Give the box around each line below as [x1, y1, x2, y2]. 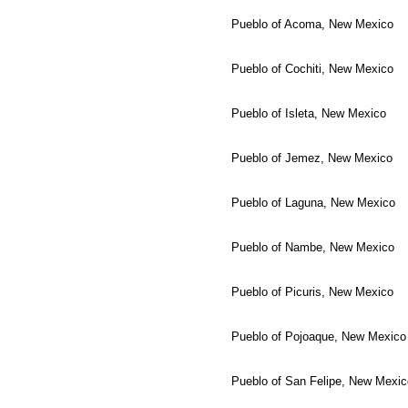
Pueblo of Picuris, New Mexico [231, 284, 393, 299]
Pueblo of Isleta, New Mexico [231, 106, 386, 120]
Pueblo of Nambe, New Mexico [231, 240, 394, 254]
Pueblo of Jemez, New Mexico [231, 150, 393, 165]
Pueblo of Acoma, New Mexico [231, 16, 393, 31]
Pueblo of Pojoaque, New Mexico [231, 329, 406, 343]
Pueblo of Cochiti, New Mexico [231, 61, 393, 76]
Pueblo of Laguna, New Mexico [231, 195, 395, 209]
